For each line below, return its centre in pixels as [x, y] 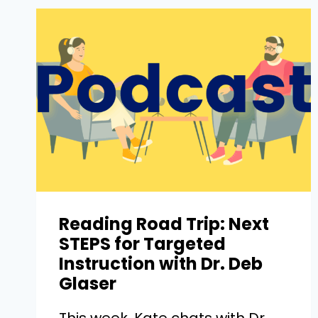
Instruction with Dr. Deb [161, 264]
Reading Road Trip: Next [164, 224]
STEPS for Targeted [142, 244]
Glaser [88, 284]
